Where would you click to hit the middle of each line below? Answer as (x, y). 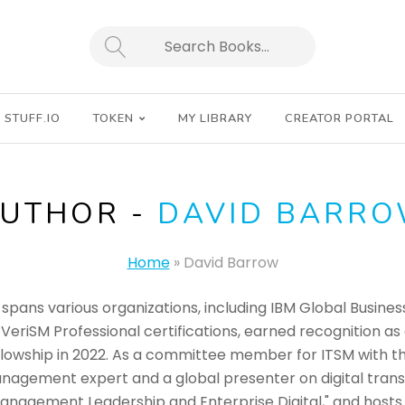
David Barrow (231, 263)
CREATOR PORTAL (339, 118)
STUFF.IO (33, 118)
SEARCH (134, 52)
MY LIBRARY (215, 118)
